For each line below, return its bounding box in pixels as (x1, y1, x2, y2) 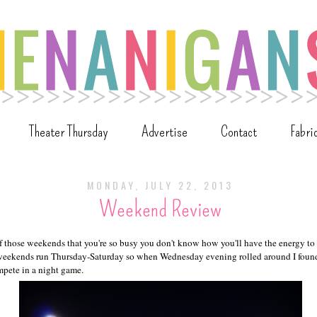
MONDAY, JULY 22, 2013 (87, 178, 234, 193)
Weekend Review (99, 195, 221, 223)
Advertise (142, 122, 188, 142)
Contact (221, 122, 257, 142)
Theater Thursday (29, 122, 108, 142)
